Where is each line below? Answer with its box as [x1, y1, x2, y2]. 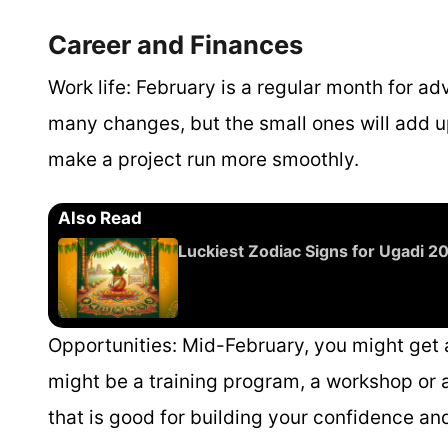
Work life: [48, 76, 131, 99]
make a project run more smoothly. [48, 148, 359, 171]
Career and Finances [48, 29, 303, 60]
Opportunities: [48, 334, 177, 357]
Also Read [58, 208, 142, 228]
